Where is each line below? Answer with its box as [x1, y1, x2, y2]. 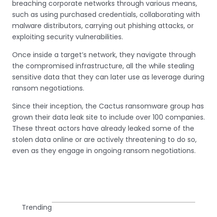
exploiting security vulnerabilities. [12, 32, 123, 42]
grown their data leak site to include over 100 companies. [12, 112, 205, 123]
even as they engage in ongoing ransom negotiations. [12, 146, 196, 156]
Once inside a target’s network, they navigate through [12, 50, 196, 60]
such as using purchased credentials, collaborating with [12, 10, 200, 20]
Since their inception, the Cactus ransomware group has [12, 101, 204, 111]
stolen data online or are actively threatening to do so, [12, 135, 197, 145]
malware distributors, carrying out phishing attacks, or [12, 21, 194, 31]
